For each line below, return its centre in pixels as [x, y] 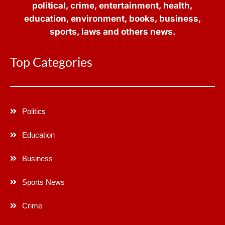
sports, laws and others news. [113, 32]
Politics [34, 111]
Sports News [43, 182]
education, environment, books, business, [113, 19]
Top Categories [51, 62]
